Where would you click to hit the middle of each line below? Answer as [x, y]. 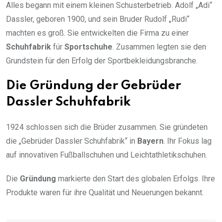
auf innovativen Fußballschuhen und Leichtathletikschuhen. [107, 155]
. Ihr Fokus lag [188, 141]
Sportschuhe [88, 47]
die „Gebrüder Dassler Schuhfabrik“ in [72, 141]
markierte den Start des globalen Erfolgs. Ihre [136, 179]
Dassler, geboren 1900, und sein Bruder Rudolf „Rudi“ [98, 19]
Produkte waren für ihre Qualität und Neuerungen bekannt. [105, 193]
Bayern [150, 141]
